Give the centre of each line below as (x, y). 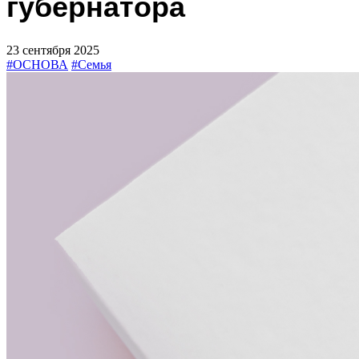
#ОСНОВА (37, 65)
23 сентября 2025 (53, 50)
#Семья (91, 65)
